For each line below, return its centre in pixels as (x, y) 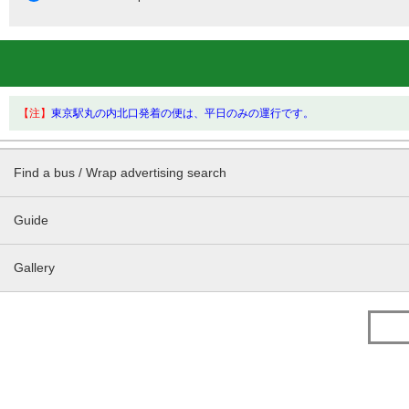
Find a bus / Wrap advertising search (120, 173)
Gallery (34, 267)
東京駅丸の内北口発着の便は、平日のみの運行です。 (183, 113)
